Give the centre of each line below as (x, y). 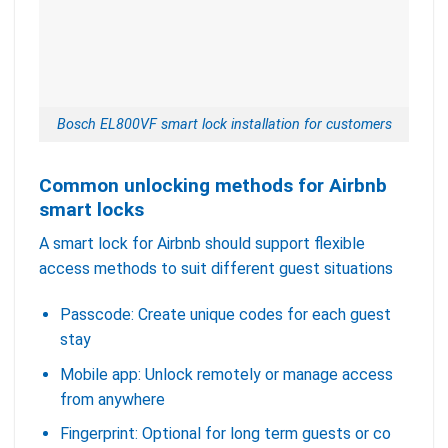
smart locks (91, 209)
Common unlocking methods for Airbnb (213, 185)
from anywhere (112, 399)
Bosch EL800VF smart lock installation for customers (224, 125)
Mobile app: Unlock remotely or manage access (226, 374)
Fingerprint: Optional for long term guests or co (225, 434)
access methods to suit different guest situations (216, 269)
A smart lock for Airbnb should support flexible (202, 244)
